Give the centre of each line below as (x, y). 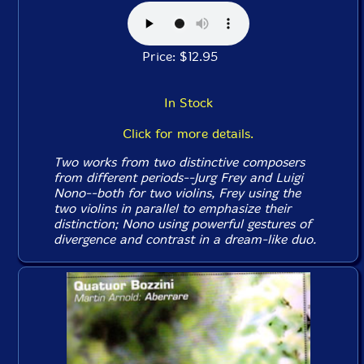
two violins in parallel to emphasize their (173, 208)
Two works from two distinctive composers (180, 162)
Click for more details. (188, 133)
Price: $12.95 (188, 56)
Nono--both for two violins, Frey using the (178, 193)
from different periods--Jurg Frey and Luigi (179, 177)
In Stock (188, 102)
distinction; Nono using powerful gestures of (183, 223)
